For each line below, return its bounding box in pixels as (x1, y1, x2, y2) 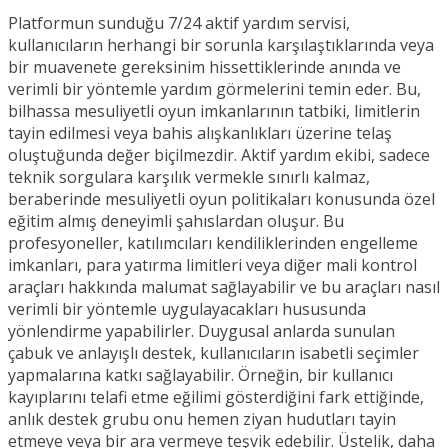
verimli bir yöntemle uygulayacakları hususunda (8, 297, 366, 320)
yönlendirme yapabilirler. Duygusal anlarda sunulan (8, 319, 395, 342)
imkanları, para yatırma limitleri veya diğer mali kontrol (8, 253, 417, 276)
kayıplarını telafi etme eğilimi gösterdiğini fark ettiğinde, (8, 385, 424, 408)
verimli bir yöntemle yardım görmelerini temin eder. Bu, (8, 77, 421, 100)
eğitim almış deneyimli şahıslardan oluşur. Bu (8, 209, 344, 232)
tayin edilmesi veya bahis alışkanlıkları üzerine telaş (8, 121, 392, 144)
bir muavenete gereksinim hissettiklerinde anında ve (8, 55, 401, 78)
